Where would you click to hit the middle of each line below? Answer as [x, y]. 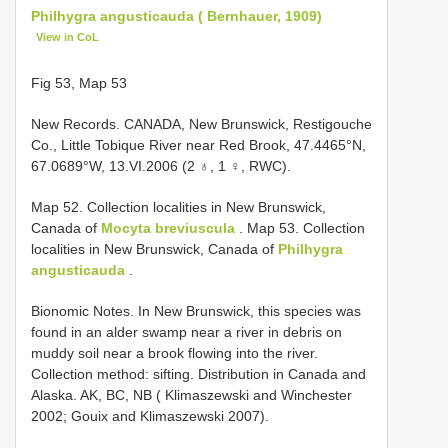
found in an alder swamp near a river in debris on [186, 331]
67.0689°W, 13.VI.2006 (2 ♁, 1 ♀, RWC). [161, 165]
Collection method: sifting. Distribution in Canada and [198, 373]
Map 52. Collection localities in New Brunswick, [178, 206]
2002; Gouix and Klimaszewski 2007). [150, 415]
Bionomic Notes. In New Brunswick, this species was [196, 310]
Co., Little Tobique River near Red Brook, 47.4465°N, [198, 144]
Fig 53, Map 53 [79, 82]
